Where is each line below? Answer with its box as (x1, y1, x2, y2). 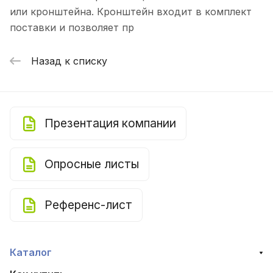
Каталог (10, 246, 52, 258)
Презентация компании (44, 116, 176, 130)
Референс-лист (44, 197, 132, 212)
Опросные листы (44, 157, 139, 171)
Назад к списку (31, 54, 107, 67)
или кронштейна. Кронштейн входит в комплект (10, 5, 252, 18)
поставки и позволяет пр (10, 21, 134, 34)
